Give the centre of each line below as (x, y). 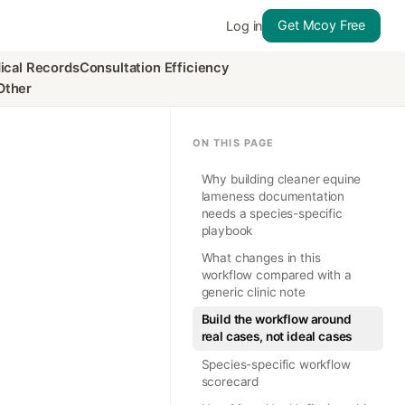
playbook (227, 231)
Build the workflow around (276, 320)
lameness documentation (273, 197)
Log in (245, 25)
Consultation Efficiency (154, 68)
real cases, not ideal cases (277, 337)
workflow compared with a (276, 275)
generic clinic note (253, 292)
